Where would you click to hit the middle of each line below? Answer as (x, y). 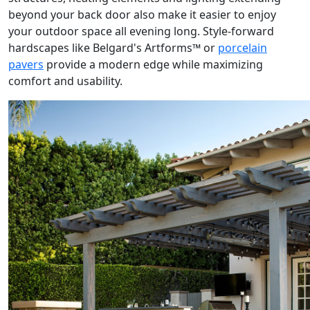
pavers (26, 64)
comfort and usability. (65, 81)
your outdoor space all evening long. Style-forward (141, 31)
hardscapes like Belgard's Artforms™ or (113, 47)
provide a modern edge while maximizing (153, 64)
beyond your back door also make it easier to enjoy (142, 14)
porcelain (243, 47)
